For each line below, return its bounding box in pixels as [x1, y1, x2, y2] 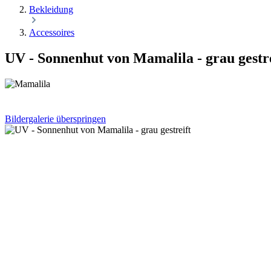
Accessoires [29, 27, 74, 38]
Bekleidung [29, 4, 73, 15]
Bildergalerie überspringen [5, 113, 106, 124]
